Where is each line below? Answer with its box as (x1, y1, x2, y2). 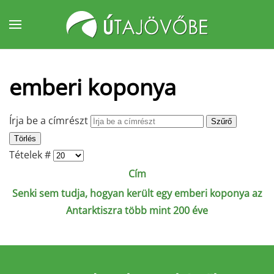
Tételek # (9, 148, 53, 161)
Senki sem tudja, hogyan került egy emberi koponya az (12, 187, 262, 200)
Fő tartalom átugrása (28, 28, 125, 42)
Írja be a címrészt (9, 114, 91, 127)
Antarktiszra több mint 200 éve (66, 204, 208, 217)
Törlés (14, 134, 36, 143)
